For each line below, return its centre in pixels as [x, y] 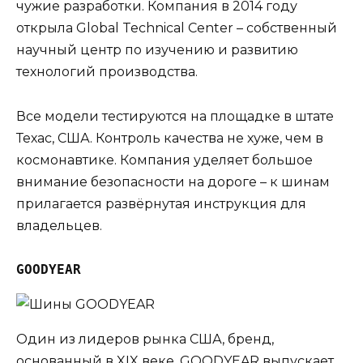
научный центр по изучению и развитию [157, 50]
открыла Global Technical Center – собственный [177, 28]
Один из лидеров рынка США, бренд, [145, 339]
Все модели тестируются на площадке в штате [175, 116]
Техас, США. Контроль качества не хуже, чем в [170, 138]
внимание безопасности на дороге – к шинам [173, 181]
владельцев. [59, 225]
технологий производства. [107, 72]
